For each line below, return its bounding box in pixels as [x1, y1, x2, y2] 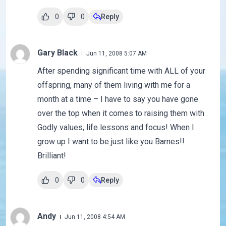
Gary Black [37, 48, 80, 58]
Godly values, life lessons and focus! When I [37, 123, 194, 133]
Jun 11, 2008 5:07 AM [86, 50, 147, 58]
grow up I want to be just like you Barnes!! [37, 137, 185, 147]
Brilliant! [37, 151, 66, 161]
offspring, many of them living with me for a [37, 80, 190, 90]
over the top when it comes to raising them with [37, 108, 204, 119]
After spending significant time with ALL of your [37, 66, 205, 76]
